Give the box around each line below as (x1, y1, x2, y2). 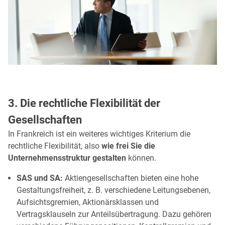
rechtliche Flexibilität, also (8, 141, 101, 151)
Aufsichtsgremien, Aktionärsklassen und (17, 197, 159, 207)
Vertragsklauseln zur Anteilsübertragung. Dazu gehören (17, 209, 211, 219)
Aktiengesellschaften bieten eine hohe (63, 173, 198, 183)
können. (126, 153, 156, 163)
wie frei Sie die (101, 141, 155, 151)
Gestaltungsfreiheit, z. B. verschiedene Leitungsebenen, (17, 185, 210, 195)
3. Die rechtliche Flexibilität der (8, 96, 160, 109)
